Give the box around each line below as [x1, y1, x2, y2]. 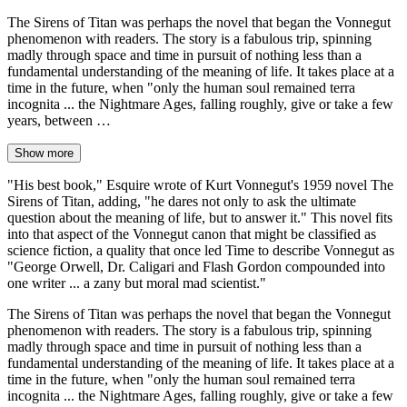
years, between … [7, 112, 111, 128]
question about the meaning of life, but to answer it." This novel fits [7, 209, 392, 225]
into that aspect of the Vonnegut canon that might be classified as [7, 225, 376, 242]
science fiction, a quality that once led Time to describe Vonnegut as [7, 242, 394, 258]
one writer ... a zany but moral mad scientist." [7, 274, 266, 291]
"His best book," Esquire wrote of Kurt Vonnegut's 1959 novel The [7, 176, 393, 193]
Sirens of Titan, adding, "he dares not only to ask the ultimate [7, 193, 356, 209]
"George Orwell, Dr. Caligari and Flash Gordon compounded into [7, 258, 385, 274]
